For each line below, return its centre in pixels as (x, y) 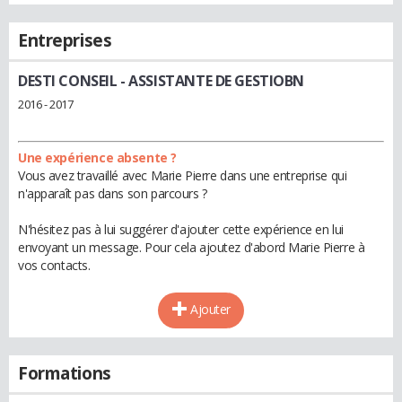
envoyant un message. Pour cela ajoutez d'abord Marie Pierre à (192, 247)
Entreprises (65, 40)
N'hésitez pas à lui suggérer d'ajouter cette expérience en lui (181, 229)
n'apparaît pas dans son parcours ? (113, 193)
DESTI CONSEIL (68, 81)
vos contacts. (54, 265)
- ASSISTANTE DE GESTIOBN (211, 81)
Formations (65, 373)
